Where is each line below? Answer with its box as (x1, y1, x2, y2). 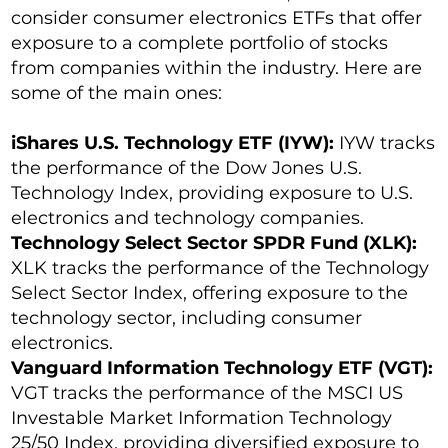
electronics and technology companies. (11, 207, 365, 230)
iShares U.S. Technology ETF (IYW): (11, 132, 335, 155)
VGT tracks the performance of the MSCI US (11, 382, 404, 405)
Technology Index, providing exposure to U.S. (11, 182, 414, 205)
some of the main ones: (11, 82, 223, 105)
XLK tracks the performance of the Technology (11, 257, 430, 280)
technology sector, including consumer (11, 307, 363, 330)
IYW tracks (334, 132, 436, 155)
